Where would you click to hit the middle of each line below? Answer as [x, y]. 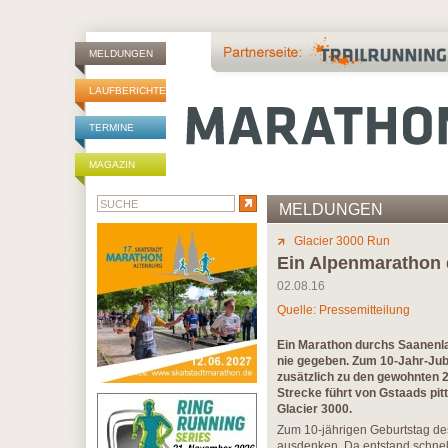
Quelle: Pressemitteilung [343, 310]
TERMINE [111, 127]
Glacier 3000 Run [342, 241]
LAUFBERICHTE [127, 90]
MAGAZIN [112, 164]
